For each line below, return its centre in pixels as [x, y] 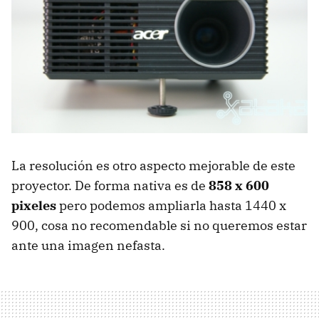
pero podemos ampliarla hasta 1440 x [171, 205]
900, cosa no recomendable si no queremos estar [159, 225]
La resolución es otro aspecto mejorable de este [153, 165]
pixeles [34, 205]
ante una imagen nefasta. [88, 245]
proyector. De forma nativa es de [110, 185]
